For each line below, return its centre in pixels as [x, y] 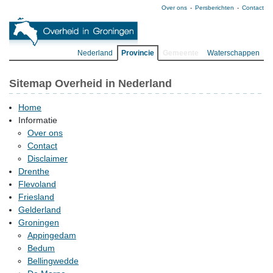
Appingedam [52, 235]
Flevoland [37, 184]
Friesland [36, 197]
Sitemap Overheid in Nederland [90, 83]
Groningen [39, 222]
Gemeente [181, 53]
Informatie [38, 120]
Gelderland [40, 210]
